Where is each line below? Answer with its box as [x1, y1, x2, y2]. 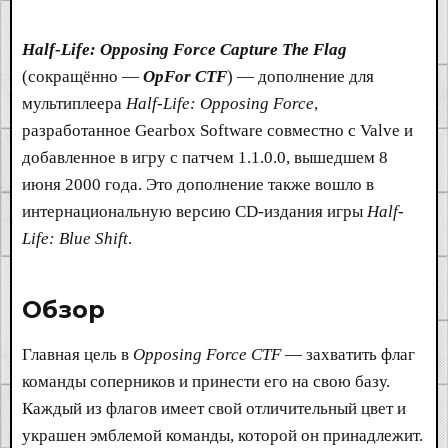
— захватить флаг [281, 344, 415, 364]
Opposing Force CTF [133, 344, 281, 364]
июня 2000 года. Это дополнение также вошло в [22, 174, 374, 194]
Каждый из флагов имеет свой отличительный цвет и [22, 398, 406, 418]
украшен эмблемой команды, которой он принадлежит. [22, 425, 423, 445]
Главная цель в [22, 344, 133, 364]
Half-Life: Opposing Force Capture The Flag [22, 39, 347, 59]
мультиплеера [22, 93, 126, 113]
